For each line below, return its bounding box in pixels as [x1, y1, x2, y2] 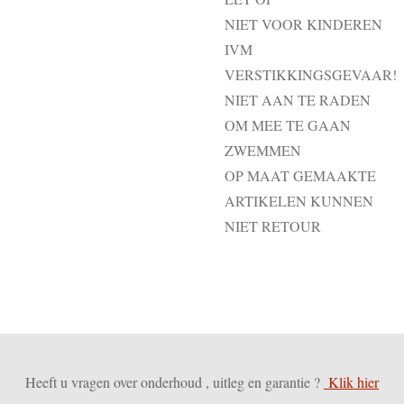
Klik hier [324, 372, 379, 391]
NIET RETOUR [225, 216, 321, 235]
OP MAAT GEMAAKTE [225, 166, 376, 185]
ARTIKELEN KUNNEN [225, 191, 373, 210]
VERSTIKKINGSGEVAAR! [225, 65, 397, 84]
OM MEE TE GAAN [225, 115, 351, 134]
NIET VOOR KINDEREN [225, 14, 382, 33]
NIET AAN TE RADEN [225, 90, 371, 109]
